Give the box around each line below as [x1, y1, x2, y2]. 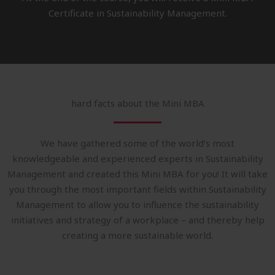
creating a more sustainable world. [62, 229, 213, 241]
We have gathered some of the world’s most [41, 137, 234, 149]
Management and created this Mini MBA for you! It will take [7, 168, 268, 180]
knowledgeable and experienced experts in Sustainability [12, 152, 263, 165]
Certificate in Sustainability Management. [48, 7, 227, 19]
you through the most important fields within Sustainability [9, 183, 266, 195]
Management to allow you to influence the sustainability [16, 198, 259, 211]
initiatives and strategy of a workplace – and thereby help [10, 214, 265, 226]
